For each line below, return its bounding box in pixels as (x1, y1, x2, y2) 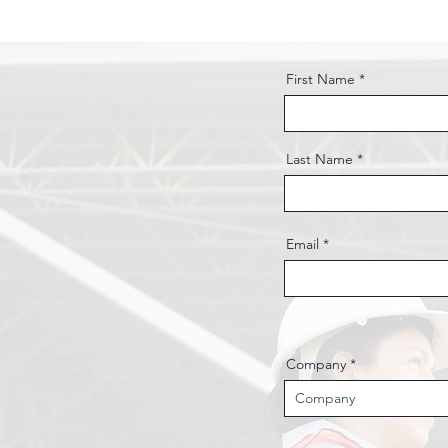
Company (286, 355, 346, 373)
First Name (286, 70, 355, 88)
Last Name (286, 150, 353, 168)
